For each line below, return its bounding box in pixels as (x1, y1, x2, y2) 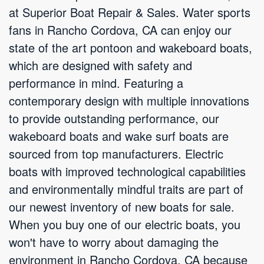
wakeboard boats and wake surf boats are (9, 127, 229, 144)
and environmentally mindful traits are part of (9, 180, 243, 197)
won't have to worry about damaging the (9, 233, 219, 250)
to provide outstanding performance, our (9, 110, 219, 127)
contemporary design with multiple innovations (9, 92, 249, 109)
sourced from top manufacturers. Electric (9, 145, 223, 162)
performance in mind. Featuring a (9, 74, 183, 91)
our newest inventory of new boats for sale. (9, 198, 235, 215)
